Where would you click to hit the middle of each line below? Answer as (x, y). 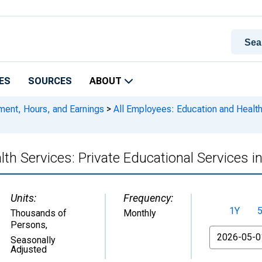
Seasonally (33, 240)
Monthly (140, 213)
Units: (23, 198)
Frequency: (148, 198)
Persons (28, 225)
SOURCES (50, 81)
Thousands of (39, 213)
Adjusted (29, 249)
